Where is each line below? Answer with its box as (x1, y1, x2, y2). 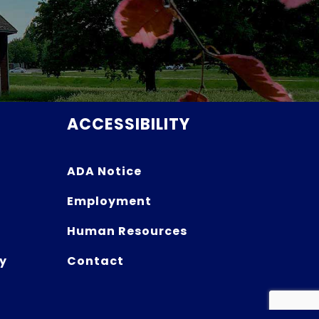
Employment (66, 193, 152, 210)
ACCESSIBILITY (66, 113, 190, 136)
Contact (66, 253, 124, 270)
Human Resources (66, 223, 187, 240)
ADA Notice (66, 163, 142, 180)
